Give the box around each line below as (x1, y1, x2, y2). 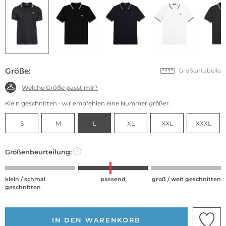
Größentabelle (179, 67, 221, 75)
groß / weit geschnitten (151, 176, 221, 183)
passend (100, 176, 126, 183)
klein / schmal (5, 176, 45, 183)
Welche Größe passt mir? (22, 83, 98, 91)
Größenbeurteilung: (5, 148, 72, 156)
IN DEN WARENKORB (51, 215, 141, 224)
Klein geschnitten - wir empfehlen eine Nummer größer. (5, 100, 170, 107)
